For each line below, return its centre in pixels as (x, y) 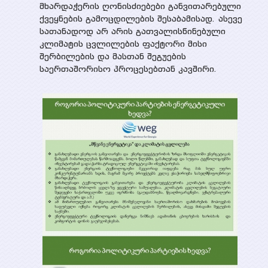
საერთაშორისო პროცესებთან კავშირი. (128, 69)
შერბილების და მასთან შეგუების (112, 57)
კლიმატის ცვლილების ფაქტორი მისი (123, 44)
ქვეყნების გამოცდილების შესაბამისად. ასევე (141, 19)
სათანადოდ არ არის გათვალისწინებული (132, 31)
